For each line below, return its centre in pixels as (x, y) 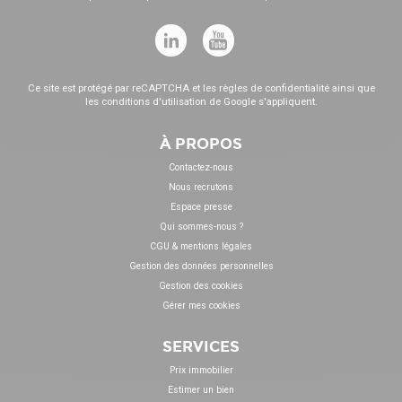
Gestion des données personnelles (201, 266)
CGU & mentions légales (201, 247)
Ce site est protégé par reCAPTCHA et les (123, 87)
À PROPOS (201, 144)
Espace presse (201, 207)
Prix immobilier (201, 370)
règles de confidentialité (274, 87)
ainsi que (352, 87)
